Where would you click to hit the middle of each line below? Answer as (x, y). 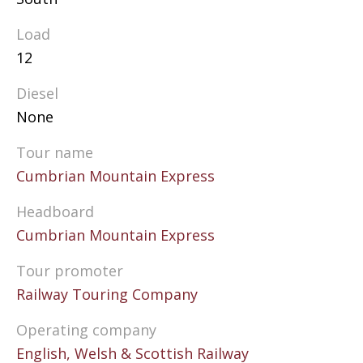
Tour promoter (70, 271)
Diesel (37, 93)
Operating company (86, 330)
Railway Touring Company (107, 294)
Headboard (55, 211)
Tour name (55, 152)
